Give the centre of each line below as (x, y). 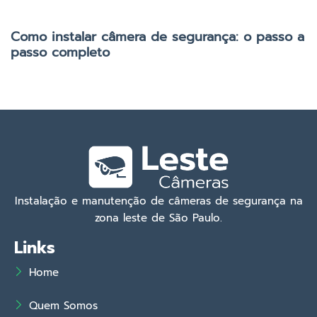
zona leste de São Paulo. (158, 218)
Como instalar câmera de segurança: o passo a (157, 37)
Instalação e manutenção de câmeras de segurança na (158, 201)
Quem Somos (64, 306)
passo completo (60, 53)
